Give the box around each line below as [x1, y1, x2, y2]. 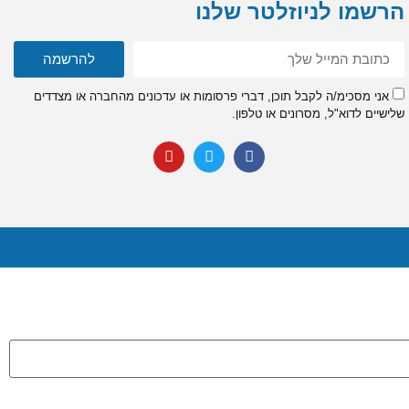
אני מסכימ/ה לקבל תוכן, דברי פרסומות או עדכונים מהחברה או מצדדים [33, 89, 389, 103]
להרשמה [43, 51, 96, 68]
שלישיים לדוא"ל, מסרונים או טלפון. [231, 106, 404, 121]
